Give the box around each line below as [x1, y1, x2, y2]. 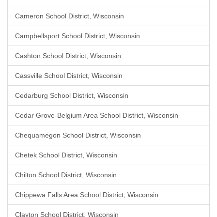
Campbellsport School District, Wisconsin [15, 32, 140, 40]
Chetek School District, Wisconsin [15, 151, 117, 159]
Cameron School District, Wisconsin [15, 12, 124, 20]
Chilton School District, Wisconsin [15, 171, 117, 179]
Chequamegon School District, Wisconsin [15, 131, 141, 139]
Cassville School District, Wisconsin [15, 72, 123, 79]
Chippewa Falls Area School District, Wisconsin [15, 191, 158, 199]
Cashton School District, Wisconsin [15, 52, 121, 60]
